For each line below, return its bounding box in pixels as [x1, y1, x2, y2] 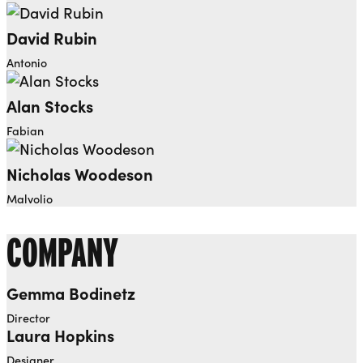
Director [6, 310, 50, 327]
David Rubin [6, 26, 97, 49]
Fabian [6, 122, 44, 139]
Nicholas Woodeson [6, 162, 153, 185]
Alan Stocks [6, 94, 93, 117]
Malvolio [6, 190, 53, 207]
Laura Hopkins [6, 324, 114, 347]
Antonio [6, 53, 47, 70]
